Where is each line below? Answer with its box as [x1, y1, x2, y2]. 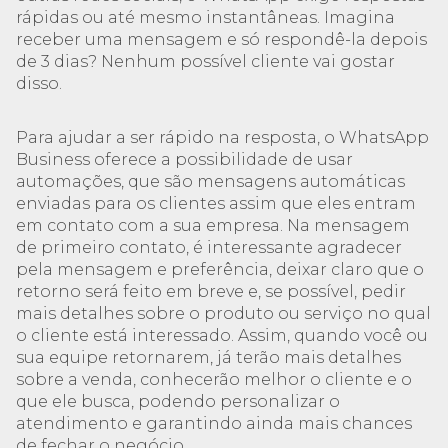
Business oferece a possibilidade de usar [16, 150, 353, 169]
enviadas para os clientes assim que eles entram [16, 194, 416, 213]
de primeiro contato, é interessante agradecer [16, 238, 402, 257]
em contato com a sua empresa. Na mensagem [16, 216, 410, 235]
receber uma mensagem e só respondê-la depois [16, 30, 427, 49]
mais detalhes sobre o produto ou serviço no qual [16, 304, 431, 323]
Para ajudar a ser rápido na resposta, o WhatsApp [16, 128, 429, 147]
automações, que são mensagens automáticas [16, 172, 405, 191]
